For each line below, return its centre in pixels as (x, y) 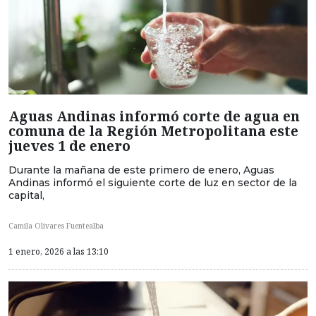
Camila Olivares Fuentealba (56, 226)
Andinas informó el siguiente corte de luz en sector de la (153, 182)
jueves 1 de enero (69, 145)
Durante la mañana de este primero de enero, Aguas (141, 170)
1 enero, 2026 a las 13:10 (59, 252)
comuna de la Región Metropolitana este (153, 130)
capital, (26, 195)
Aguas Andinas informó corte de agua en (154, 116)
